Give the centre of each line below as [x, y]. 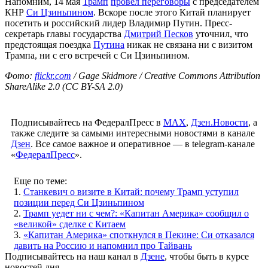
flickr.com [53, 75]
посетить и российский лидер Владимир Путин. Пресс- [118, 23]
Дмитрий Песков [159, 33]
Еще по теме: [40, 181]
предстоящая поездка [49, 44]
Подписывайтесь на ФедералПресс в [87, 122]
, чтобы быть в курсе [207, 256]
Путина [109, 44]
